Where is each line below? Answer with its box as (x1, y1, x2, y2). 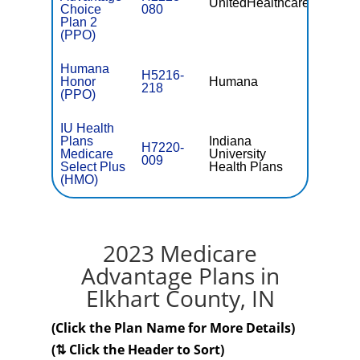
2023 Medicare (103, 238, 257, 268)
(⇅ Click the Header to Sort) (51, 341, 224, 358)
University (209, 147, 266, 161)
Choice (60, 2, 102, 16)
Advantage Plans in (80, 260, 280, 291)
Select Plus (60, 160, 126, 174)
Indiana (209, 134, 252, 148)
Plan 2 (60, 15, 98, 29)
